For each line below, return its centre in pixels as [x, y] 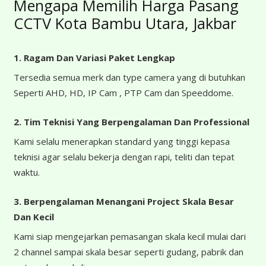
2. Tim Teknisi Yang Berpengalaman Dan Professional [131, 121]
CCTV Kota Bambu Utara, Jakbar [125, 23]
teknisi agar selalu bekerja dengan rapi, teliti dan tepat [124, 157]
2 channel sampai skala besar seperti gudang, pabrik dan [128, 252]
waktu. [26, 172]
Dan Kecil [34, 216]
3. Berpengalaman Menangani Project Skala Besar [123, 201]
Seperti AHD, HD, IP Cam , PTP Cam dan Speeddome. [123, 93]
